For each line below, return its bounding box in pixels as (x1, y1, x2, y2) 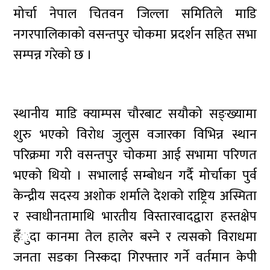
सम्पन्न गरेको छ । (13, 44, 93, 66)
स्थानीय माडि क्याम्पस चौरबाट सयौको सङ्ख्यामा (13, 103, 257, 125)
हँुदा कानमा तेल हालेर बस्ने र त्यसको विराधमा (13, 226, 257, 248)
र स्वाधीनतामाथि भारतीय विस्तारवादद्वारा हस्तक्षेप (13, 206, 257, 228)
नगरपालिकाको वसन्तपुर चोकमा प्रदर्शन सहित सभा (13, 24, 257, 46)
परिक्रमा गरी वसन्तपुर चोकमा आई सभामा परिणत (13, 144, 257, 166)
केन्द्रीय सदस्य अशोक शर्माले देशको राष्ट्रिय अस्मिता (13, 185, 257, 207)
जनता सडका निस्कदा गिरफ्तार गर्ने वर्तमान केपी (13, 246, 257, 269)
